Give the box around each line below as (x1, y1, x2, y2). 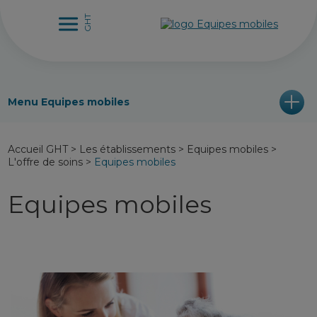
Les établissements (79, 143, 176, 156)
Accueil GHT (8, 143, 69, 156)
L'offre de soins (8, 156, 83, 168)
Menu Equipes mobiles (8, 96, 130, 108)
